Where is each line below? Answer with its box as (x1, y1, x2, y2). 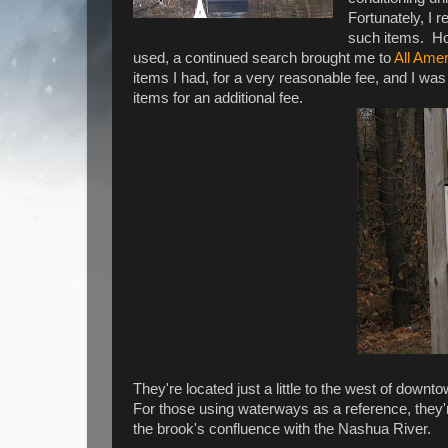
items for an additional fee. (133, 89, 303, 106)
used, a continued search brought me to (133, 49, 394, 66)
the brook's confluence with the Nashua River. (133, 420, 431, 437)
